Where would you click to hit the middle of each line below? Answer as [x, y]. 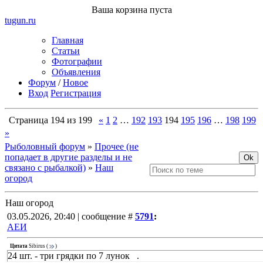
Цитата [19, 246]
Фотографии [77, 61]
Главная [68, 40]
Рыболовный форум [45, 146]
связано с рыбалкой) [45, 168]
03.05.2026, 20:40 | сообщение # [70, 216]
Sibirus [37, 246]
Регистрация [76, 93]
